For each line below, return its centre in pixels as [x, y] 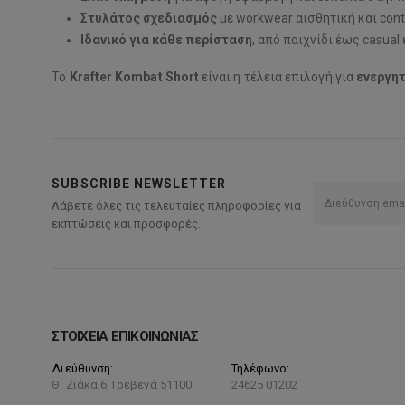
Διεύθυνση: [83, 368]
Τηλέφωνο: [260, 368]
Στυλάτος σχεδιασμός [149, 18]
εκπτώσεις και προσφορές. [127, 223]
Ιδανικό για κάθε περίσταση [167, 39]
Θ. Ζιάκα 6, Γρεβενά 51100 [122, 384]
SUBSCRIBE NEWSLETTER [139, 183]
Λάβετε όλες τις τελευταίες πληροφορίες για [177, 205]
